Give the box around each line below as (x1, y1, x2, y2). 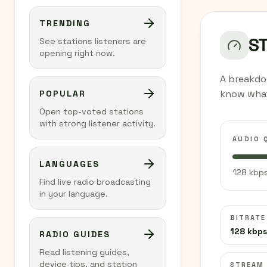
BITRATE (230, 213, 266, 222)
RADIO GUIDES (39, 229, 110, 240)
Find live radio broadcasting (39, 176, 151, 187)
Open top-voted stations (39, 106, 144, 117)
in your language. (39, 188, 108, 199)
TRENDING (39, 18, 91, 29)
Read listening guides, (39, 247, 129, 257)
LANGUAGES (39, 159, 100, 169)
